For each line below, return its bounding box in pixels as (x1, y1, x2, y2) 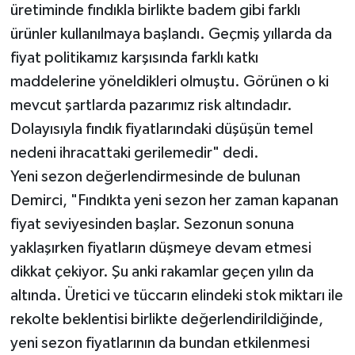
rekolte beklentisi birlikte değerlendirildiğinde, (10, 311, 323, 327)
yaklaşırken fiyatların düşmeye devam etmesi (10, 239, 311, 256)
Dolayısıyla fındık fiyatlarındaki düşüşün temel (10, 120, 313, 137)
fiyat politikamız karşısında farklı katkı (10, 49, 258, 66)
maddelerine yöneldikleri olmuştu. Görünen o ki (10, 73, 329, 90)
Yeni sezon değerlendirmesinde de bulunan (10, 168, 300, 185)
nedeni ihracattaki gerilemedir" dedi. (10, 144, 259, 161)
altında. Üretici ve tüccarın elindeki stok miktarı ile (10, 287, 343, 303)
